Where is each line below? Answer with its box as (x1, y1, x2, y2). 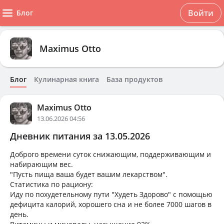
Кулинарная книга (34, 74, 99, 84)
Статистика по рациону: (10, 179, 93, 189)
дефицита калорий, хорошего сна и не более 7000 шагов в (10, 199, 211, 209)
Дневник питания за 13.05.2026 (10, 130, 150, 142)
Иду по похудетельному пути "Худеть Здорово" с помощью (10, 189, 212, 199)
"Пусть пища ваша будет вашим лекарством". (10, 169, 167, 179)
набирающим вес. (10, 159, 73, 169)
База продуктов (106, 74, 162, 84)
